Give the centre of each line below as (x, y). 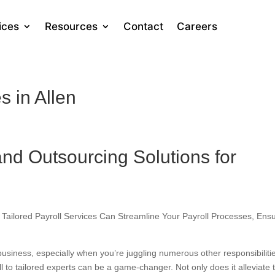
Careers (197, 26)
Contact (144, 26)
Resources (72, 26)
